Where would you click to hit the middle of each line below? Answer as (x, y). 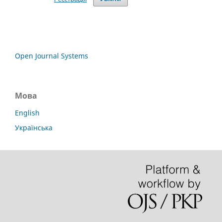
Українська (34, 127)
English (27, 112)
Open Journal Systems (52, 55)
